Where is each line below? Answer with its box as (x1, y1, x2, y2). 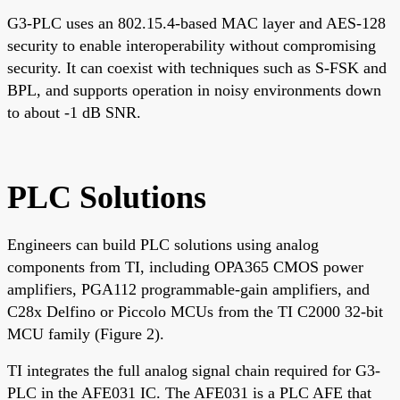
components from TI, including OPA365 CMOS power (7, 257, 363, 276)
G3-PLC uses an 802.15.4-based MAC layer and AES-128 (7, 13, 386, 32)
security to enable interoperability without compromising (7, 36, 376, 54)
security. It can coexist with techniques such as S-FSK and (7, 58, 387, 77)
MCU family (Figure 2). (7, 324, 164, 343)
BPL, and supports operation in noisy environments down (7, 80, 381, 99)
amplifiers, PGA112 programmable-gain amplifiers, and (7, 279, 370, 298)
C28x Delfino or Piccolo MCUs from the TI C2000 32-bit (7, 302, 383, 321)
